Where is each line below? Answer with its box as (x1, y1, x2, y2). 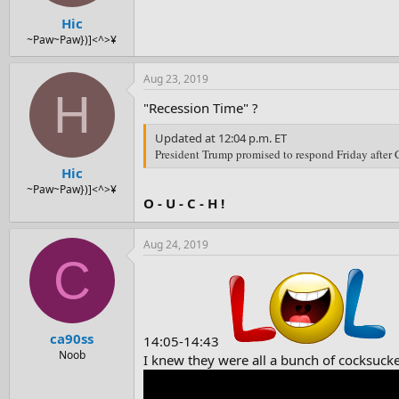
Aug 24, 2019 (143, 236, 208, 252)
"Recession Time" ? (143, 98, 258, 117)
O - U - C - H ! (143, 193, 224, 212)
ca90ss (50, 330, 94, 348)
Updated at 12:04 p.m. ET (155, 130, 287, 147)
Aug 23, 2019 (143, 70, 208, 86)
